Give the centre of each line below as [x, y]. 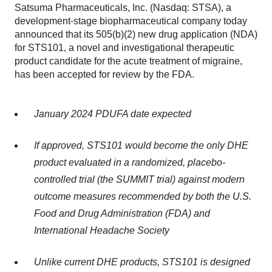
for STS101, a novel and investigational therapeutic [124, 48]
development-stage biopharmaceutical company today [131, 21]
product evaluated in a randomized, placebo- [130, 162]
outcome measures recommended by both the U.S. [143, 196]
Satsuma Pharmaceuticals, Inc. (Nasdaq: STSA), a [123, 8]
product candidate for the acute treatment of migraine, [128, 61]
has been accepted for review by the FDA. [104, 74]
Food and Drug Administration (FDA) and [122, 213]
